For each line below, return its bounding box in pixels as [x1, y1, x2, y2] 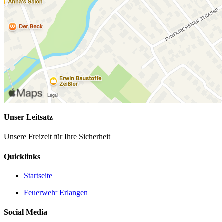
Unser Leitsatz [4, 113, 53, 122]
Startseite [24, 171, 52, 180]
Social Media [4, 208, 47, 217]
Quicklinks [4, 152, 40, 161]
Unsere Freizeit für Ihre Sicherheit [4, 132, 110, 141]
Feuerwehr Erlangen [24, 188, 88, 197]
